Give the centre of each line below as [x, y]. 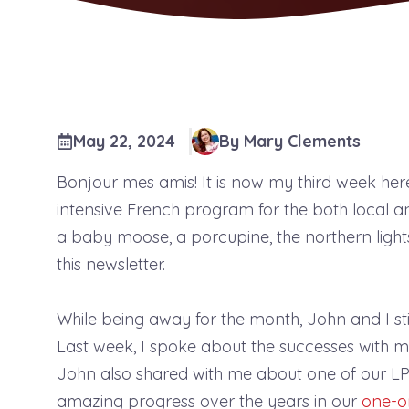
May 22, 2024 [124, 141]
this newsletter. [111, 264]
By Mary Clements [289, 141]
